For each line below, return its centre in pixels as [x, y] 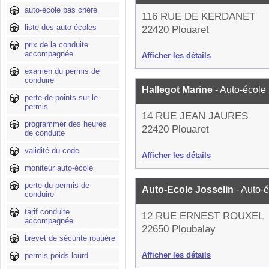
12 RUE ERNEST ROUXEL [203, 216]
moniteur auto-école [59, 168]
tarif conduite [47, 212]
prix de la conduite [56, 45]
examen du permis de [62, 71]
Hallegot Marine [178, 90]
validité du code [52, 150]
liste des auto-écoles [61, 27]
